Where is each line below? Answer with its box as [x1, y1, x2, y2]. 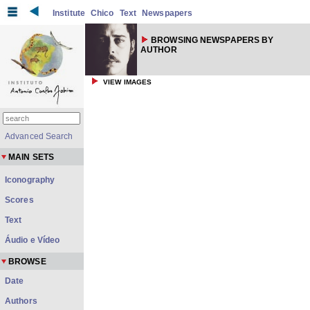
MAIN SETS [8, 152, 54, 162]
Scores [5, 195, 34, 205]
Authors [5, 296, 37, 306]
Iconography [5, 175, 55, 185]
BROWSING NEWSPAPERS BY [151, 35, 274, 45]
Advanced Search [5, 131, 73, 141]
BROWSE [8, 257, 46, 266]
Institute [53, 8, 85, 18]
